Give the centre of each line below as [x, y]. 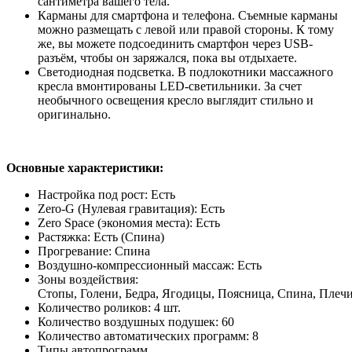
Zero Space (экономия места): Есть [129, 222]
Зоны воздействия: [88, 279]
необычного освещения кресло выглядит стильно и [176, 100]
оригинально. [76, 114]
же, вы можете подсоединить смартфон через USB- [175, 43]
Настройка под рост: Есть [106, 194]
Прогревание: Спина [94, 251]
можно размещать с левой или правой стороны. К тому [186, 29]
